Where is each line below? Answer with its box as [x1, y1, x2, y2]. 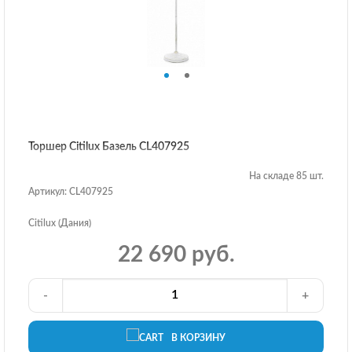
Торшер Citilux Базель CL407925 [28, 141, 189, 152]
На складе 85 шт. [249, 170, 324, 181]
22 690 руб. [117, 243, 235, 266]
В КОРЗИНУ [171, 333, 225, 343]
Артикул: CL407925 [28, 186, 113, 196]
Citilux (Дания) [28, 218, 91, 228]
